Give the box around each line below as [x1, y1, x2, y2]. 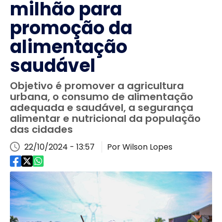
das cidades [10, 122, 73, 136]
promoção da [10, 15, 132, 41]
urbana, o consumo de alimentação [10, 90, 193, 104]
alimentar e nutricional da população [10, 111, 201, 125]
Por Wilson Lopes [107, 141, 172, 153]
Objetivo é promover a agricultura [10, 79, 184, 93]
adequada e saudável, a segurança [10, 101, 193, 114]
